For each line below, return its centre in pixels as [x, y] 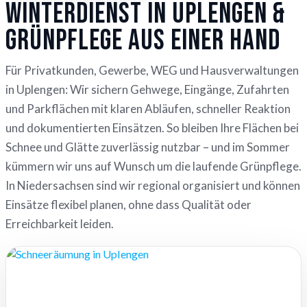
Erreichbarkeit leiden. [60, 224]
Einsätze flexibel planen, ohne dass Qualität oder [128, 205]
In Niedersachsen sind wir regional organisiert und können [153, 185]
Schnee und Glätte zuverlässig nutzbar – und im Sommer [148, 147]
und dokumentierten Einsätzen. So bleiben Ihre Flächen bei [152, 128]
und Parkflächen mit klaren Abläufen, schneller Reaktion [148, 109]
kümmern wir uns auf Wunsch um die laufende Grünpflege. [153, 166]
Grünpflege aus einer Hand [143, 41]
